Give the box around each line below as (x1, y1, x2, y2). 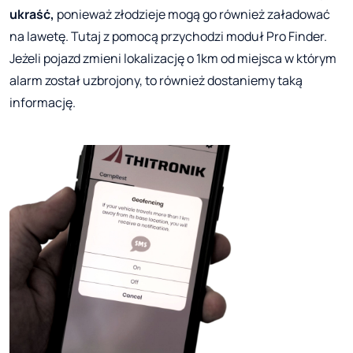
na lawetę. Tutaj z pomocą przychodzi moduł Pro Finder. (9, 28, 327, 46)
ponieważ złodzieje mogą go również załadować (54, 6, 330, 24)
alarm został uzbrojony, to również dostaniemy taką (9, 72, 303, 90)
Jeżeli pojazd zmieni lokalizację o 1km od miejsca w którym (9, 50, 336, 68)
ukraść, (9, 6, 54, 24)
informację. (9, 94, 76, 112)
